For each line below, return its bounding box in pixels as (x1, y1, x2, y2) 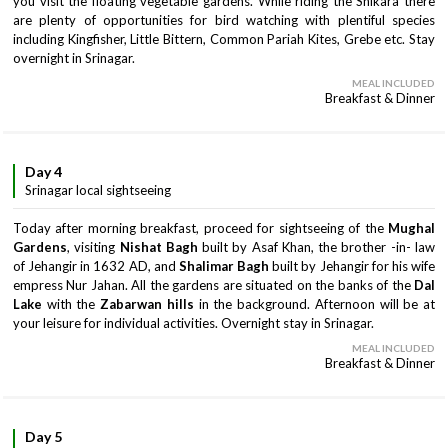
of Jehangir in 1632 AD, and (13, 258, 179, 274)
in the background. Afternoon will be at (193, 296, 436, 312)
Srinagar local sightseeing (25, 182, 171, 198)
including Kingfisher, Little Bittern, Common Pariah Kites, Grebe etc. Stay (13, 31, 435, 47)
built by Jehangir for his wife (269, 258, 436, 274)
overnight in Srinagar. (13, 50, 135, 66)
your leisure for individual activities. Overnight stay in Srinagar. (13, 315, 374, 331)
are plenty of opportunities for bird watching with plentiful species (13, 12, 435, 28)
